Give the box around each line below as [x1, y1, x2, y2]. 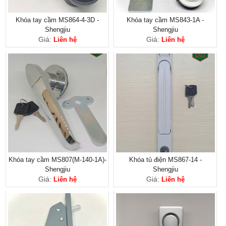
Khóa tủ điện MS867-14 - [129, 155, 202, 163]
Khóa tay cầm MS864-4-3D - [16, 16, 99, 24]
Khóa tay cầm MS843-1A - [127, 16, 204, 24]
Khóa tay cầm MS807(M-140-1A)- [8, 155, 106, 163]
